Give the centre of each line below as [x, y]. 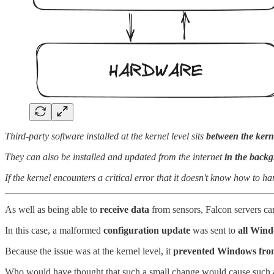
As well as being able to [52, 210]
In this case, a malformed [54, 231]
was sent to [214, 231]
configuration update [147, 231]
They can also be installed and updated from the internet [115, 157]
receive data [124, 210]
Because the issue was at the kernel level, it [89, 251]
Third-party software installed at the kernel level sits [106, 136]
